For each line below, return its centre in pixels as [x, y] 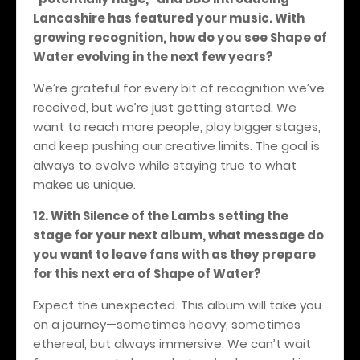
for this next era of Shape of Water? [147, 273]
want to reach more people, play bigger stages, [177, 126]
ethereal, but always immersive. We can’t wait [172, 343]
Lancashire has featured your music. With [169, 18]
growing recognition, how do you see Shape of [180, 37]
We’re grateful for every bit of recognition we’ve [179, 88]
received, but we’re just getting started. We [165, 107]
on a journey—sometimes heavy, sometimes [167, 324]
